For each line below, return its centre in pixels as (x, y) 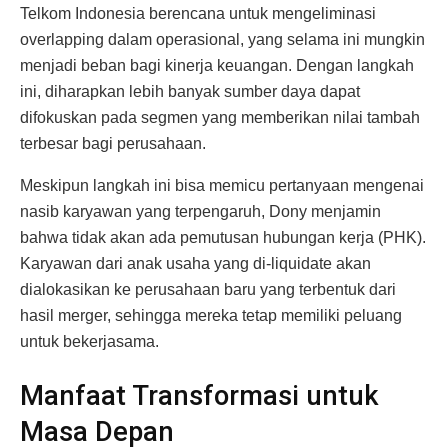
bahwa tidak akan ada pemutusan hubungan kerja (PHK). (223, 238)
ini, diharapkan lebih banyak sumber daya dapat (190, 92)
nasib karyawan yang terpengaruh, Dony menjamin (200, 212)
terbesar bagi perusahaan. (113, 144)
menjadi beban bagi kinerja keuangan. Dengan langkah (217, 66)
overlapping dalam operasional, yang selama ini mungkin (222, 40)
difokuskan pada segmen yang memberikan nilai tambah (220, 118)
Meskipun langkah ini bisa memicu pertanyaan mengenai (222, 186)
